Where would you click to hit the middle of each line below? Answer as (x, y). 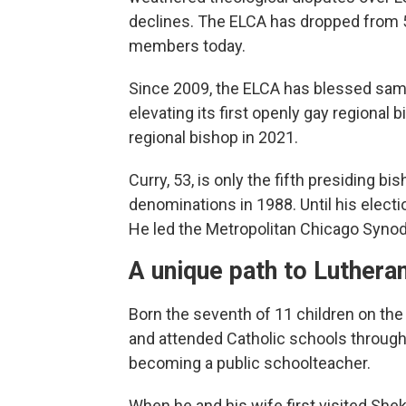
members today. (187, 46)
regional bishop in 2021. (213, 137)
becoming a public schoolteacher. (250, 363)
